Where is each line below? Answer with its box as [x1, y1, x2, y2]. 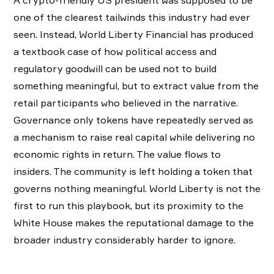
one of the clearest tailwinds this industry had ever [13, 11, 250, 24]
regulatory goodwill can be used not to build [13, 62, 217, 75]
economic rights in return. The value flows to [13, 148, 221, 161]
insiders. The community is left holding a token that [13, 165, 253, 178]
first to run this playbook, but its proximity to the [13, 199, 243, 212]
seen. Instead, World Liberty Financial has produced [13, 28, 253, 41]
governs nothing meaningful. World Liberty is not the [13, 182, 261, 195]
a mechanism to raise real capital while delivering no [13, 131, 255, 144]
